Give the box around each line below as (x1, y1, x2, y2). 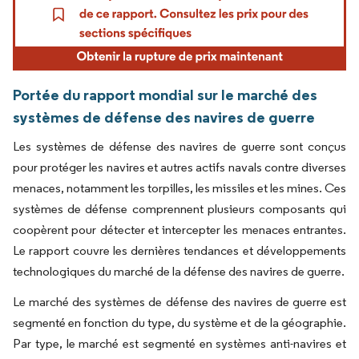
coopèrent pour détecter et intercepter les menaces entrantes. (13, 221, 346, 237)
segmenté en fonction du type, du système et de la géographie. (13, 314, 346, 330)
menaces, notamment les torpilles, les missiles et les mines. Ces (13, 179, 346, 196)
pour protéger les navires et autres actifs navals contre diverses (13, 159, 346, 175)
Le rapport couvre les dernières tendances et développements (13, 242, 346, 258)
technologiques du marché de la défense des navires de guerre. (13, 263, 345, 279)
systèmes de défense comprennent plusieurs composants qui (13, 200, 346, 216)
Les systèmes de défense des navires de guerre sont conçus (13, 138, 346, 154)
